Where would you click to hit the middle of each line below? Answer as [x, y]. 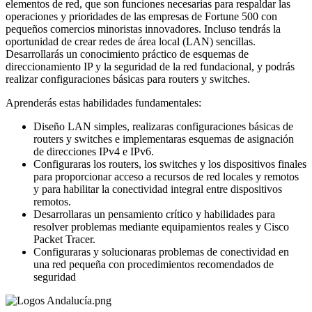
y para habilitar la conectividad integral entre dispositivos [158, 189]
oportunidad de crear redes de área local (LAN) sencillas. [131, 41]
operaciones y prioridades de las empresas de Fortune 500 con [141, 16]
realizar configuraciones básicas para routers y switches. [129, 79]
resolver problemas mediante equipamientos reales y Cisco [161, 226]
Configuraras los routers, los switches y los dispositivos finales [170, 164]
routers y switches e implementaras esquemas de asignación [164, 139]
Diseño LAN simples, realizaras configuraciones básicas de [163, 126]
